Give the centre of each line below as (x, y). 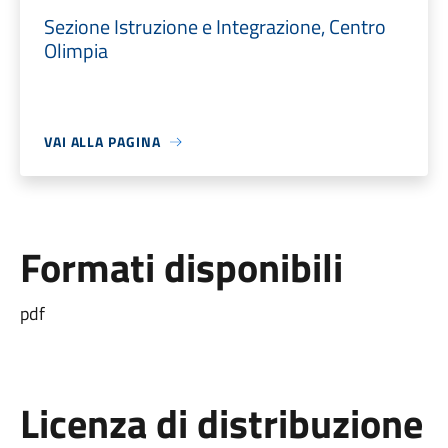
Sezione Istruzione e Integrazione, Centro (214, 26)
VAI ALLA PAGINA (102, 141)
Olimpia (75, 50)
